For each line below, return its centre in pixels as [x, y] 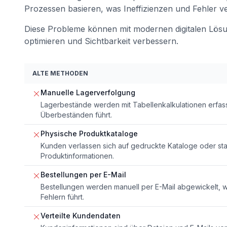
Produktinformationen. [77, 156]
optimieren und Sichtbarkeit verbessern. [101, 41]
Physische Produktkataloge [89, 133]
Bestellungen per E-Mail [83, 174]
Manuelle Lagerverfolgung [88, 92]
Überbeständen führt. [76, 115]
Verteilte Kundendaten [81, 215]
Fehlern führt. [62, 197]
